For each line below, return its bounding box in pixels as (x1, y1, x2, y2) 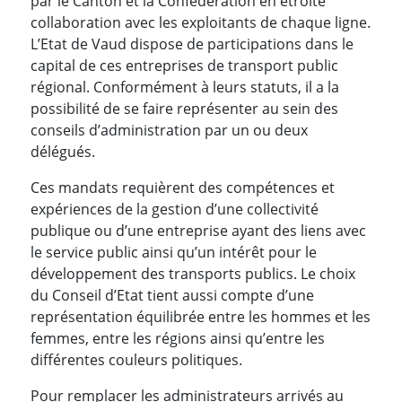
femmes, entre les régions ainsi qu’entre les (31, 328, 325, 348)
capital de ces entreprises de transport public (31, 55, 338, 75)
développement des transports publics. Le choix (31, 263, 355, 284)
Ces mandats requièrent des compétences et (31, 177, 335, 197)
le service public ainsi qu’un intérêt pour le (31, 241, 317, 262)
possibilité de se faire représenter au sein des (31, 98, 338, 118)
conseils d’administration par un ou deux (31, 119, 308, 140)
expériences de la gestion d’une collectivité (31, 198, 319, 219)
